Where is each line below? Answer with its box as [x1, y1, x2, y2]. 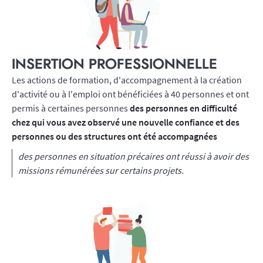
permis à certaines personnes [12, 102, 130, 114]
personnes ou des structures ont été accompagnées [12, 130, 217, 142]
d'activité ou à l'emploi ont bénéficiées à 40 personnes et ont [12, 88, 249, 100]
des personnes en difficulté [130, 102, 237, 114]
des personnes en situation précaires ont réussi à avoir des [18, 150, 249, 162]
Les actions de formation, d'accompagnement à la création [12, 74, 242, 86]
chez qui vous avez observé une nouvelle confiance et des [12, 116, 240, 128]
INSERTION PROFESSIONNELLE [12, 58, 217, 72]
